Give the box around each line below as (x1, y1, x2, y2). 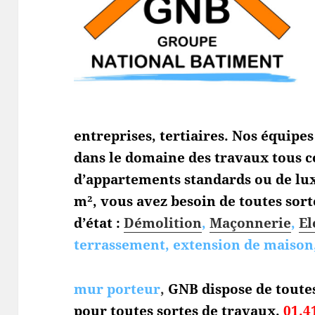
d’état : (74, 213, 121, 232)
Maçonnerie (210, 213, 292, 232)
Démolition (124, 213, 202, 232)
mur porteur (74, 279, 161, 298)
